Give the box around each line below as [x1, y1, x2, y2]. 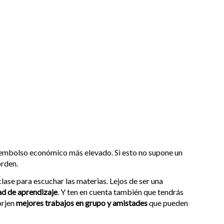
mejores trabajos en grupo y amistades [16, 197, 149, 207]
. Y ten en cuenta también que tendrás [57, 186, 183, 196]
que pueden [149, 197, 188, 207]
